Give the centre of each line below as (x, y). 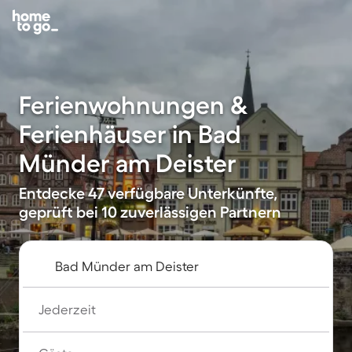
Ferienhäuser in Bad (130, 134)
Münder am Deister (128, 163)
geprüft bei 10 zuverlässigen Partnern (150, 212)
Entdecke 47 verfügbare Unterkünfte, (148, 193)
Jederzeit (67, 309)
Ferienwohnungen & (134, 105)
